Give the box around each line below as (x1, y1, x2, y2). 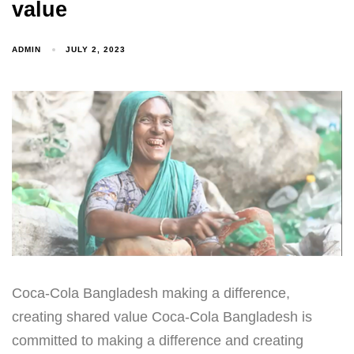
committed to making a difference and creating (12, 332, 303, 348)
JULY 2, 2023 (66, 45, 126, 55)
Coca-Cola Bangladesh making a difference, (12, 284, 290, 301)
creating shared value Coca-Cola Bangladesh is (12, 308, 312, 325)
